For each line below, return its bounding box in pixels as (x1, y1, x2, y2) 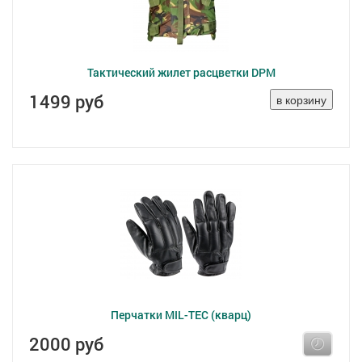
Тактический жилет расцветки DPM (86, 65, 276, 80)
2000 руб (29, 332, 103, 356)
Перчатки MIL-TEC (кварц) (111, 307, 251, 322)
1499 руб (29, 90, 103, 113)
